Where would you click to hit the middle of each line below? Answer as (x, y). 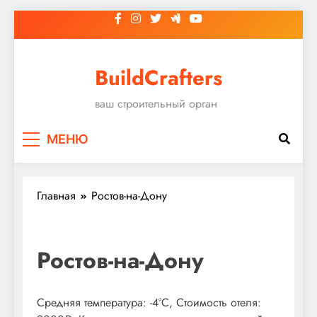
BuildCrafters (158, 78)
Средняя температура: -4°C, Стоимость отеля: (149, 302)
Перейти (34, 18)
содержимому (48, 52)
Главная (56, 195)
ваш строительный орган (156, 104)
